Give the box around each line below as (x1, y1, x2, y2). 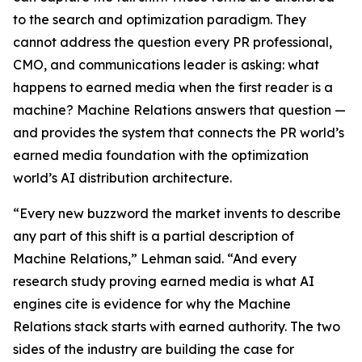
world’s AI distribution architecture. (13, 169, 232, 186)
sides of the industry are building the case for (13, 340, 294, 357)
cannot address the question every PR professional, (13, 33, 332, 50)
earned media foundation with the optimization (13, 146, 309, 163)
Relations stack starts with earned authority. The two (13, 318, 340, 335)
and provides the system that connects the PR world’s (13, 124, 344, 141)
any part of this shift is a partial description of (13, 227, 294, 244)
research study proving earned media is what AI (13, 272, 314, 289)
